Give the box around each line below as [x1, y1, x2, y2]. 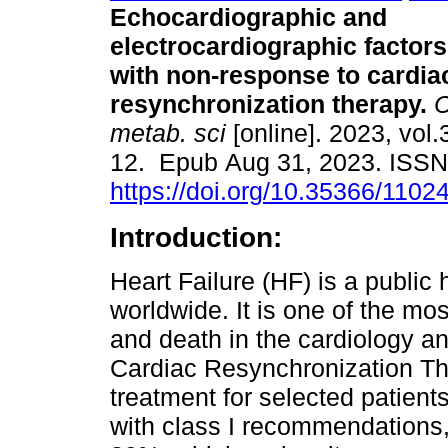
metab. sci [110, 119, 226, 148]
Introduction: [110, 221, 282, 254]
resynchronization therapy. [110, 90, 427, 119]
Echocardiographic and [110, 3, 387, 32]
